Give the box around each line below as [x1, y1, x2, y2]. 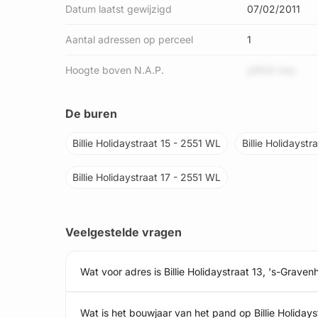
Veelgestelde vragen [65, 225, 182, 239]
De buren [65, 106, 117, 121]
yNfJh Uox [247, 64, 296, 76]
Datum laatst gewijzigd [65, 3, 172, 15]
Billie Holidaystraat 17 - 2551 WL [72, 171, 221, 183]
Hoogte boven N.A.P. [65, 64, 164, 76]
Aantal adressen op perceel [65, 33, 193, 45]
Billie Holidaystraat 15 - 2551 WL [72, 137, 221, 149]
